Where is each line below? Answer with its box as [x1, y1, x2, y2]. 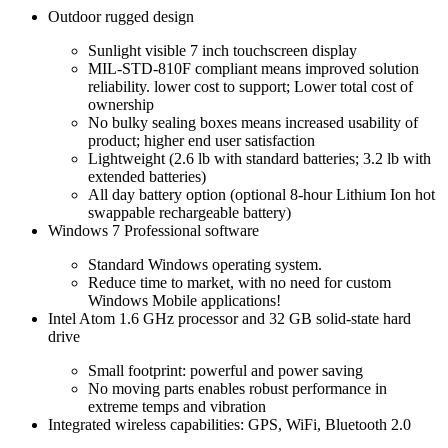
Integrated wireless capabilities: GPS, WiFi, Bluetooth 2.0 [48, 416, 411, 434]
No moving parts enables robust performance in [88, 380, 387, 398]
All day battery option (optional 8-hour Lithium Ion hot [88, 186, 435, 204]
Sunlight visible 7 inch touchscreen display [88, 42, 357, 60]
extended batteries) [88, 168, 206, 186]
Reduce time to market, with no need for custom [88, 274, 391, 292]
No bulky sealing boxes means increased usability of [88, 114, 418, 132]
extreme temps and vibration [88, 398, 266, 416]
